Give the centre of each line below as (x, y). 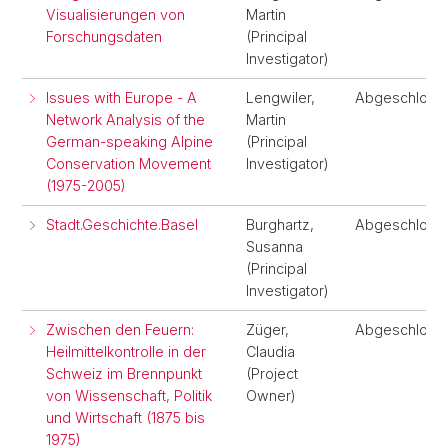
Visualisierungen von (115, 14)
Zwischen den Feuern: (120, 329)
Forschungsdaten (104, 36)
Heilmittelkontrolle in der (126, 351)
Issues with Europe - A (121, 97)
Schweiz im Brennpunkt (124, 373)
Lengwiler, (280, 97)
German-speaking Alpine (129, 141)
